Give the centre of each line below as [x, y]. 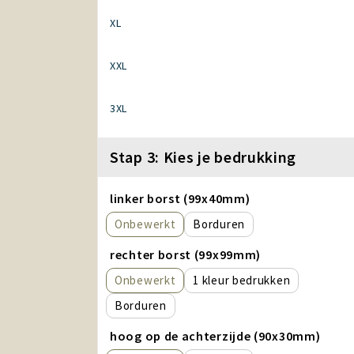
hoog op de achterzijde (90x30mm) [215, 336]
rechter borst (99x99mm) [186, 254]
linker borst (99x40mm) [180, 198]
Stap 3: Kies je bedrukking [203, 157]
